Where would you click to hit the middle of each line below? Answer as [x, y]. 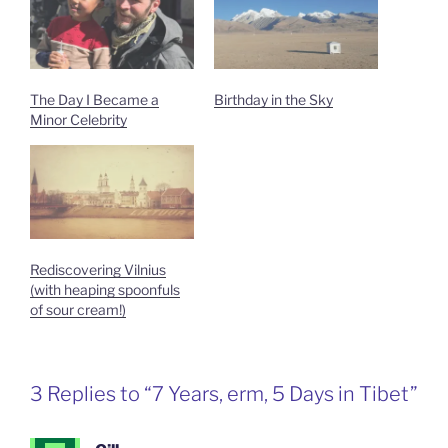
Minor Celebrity [78, 120]
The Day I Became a [94, 100]
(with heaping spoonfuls [105, 289]
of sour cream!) [78, 309]
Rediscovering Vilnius [98, 269]
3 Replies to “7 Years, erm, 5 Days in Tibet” [224, 393]
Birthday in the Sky [273, 100]
